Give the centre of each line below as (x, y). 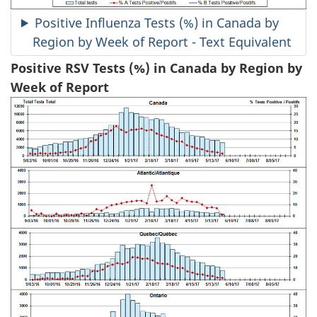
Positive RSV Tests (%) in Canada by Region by (156, 68)
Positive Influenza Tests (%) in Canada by (157, 22)
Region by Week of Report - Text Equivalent (162, 41)
